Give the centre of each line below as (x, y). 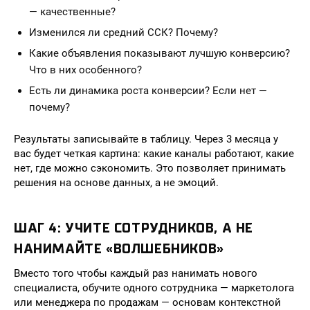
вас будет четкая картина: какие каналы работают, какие (154, 154)
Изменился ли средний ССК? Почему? (124, 33)
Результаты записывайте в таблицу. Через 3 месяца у (146, 139)
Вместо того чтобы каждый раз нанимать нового (136, 273)
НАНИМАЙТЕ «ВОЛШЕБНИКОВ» (119, 249)
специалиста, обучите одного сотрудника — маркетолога (154, 288)
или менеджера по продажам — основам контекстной (147, 302)
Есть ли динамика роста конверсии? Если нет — (148, 91)
